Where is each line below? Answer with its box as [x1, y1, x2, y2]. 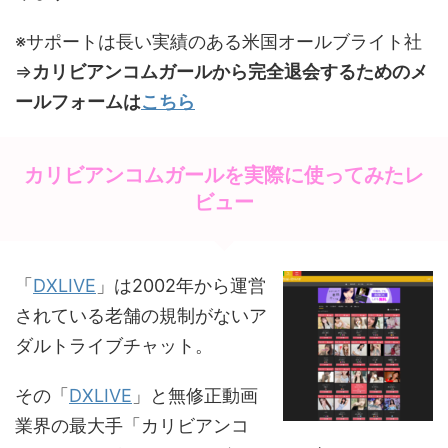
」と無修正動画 [132, 384, 258, 406]
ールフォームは [15, 90, 141, 112]
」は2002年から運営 [96, 274, 266, 296]
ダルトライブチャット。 [15, 334, 213, 356]
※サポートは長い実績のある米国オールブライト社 [15, 30, 422, 52]
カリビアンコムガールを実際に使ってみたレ [24, 162, 424, 187]
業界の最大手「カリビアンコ [15, 414, 249, 436]
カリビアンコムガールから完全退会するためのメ [32, 60, 428, 82]
